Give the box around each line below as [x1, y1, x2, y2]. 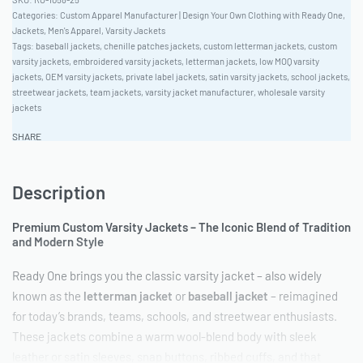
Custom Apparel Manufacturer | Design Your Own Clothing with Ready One [60, 9, 343, 20]
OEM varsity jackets [45, 70, 122, 82]
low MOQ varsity [259, 55, 319, 66]
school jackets [291, 70, 348, 82]
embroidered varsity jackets [73, 55, 181, 66]
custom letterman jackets [203, 40, 304, 51]
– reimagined [268, 288, 338, 303]
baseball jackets [36, 40, 100, 51]
